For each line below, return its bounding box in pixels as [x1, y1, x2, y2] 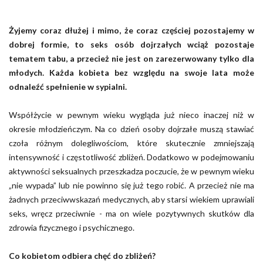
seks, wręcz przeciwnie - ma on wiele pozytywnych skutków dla [9, 208, 254, 218]
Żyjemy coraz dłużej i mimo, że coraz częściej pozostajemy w [9, 25, 254, 35]
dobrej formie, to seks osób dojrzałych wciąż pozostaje [9, 39, 254, 49]
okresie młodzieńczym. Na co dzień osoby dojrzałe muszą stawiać [9, 123, 254, 134]
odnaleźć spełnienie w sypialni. [9, 81, 127, 92]
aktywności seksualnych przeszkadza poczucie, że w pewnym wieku [9, 166, 254, 176]
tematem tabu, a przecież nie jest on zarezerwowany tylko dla [9, 53, 254, 63]
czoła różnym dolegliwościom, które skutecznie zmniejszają [9, 137, 254, 148]
